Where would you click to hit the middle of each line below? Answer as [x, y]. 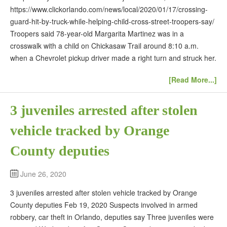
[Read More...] [193, 79]
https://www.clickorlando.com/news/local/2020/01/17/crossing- [109, 9]
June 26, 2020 [43, 174]
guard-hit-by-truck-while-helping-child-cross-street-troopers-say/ [112, 21]
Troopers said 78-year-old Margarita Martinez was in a [97, 33]
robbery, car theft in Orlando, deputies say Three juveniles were [112, 217]
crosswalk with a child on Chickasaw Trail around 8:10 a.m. [104, 46]
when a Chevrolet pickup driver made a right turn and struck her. [113, 58]
